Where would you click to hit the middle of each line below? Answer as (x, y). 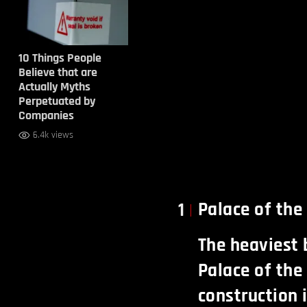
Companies (46, 115)
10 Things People (60, 58)
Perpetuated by (57, 101)
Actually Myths (54, 87)
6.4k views (53, 135)
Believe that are (58, 72)
